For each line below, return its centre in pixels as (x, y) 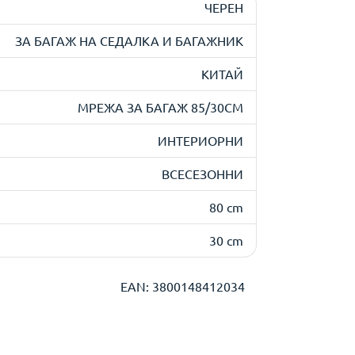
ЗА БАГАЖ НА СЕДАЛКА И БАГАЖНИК (129, 40)
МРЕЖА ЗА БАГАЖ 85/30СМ (160, 107)
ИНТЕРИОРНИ (200, 140)
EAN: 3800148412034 (183, 286)
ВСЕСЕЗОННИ (202, 174)
